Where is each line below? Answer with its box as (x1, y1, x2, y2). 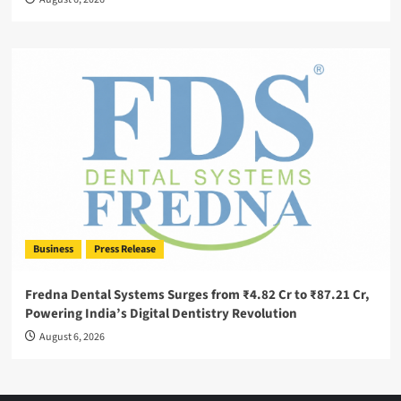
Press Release (93, 242, 156, 258)
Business (32, 242, 73, 258)
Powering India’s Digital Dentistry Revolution (24, 304, 297, 324)
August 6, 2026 (38, 329, 105, 346)
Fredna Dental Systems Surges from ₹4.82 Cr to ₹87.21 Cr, (24, 286, 370, 305)
